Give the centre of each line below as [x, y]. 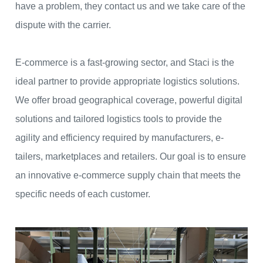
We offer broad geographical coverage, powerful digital [129, 100]
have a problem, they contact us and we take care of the [130, 6]
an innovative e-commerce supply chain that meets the [128, 176]
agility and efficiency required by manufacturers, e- [119, 138]
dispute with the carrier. [63, 25]
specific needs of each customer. [83, 194]
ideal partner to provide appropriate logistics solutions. [127, 82]
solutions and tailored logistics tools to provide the [119, 119]
